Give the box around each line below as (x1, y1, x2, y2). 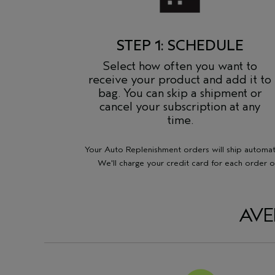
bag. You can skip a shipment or (98, 86, 262, 100)
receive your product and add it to (88, 72, 272, 87)
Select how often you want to (103, 59, 258, 73)
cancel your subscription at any (99, 99, 261, 114)
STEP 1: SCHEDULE (116, 37, 244, 54)
